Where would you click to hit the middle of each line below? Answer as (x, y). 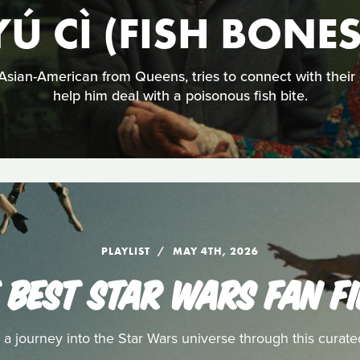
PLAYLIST (126, 251)
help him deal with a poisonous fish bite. (180, 96)
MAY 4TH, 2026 (216, 251)
